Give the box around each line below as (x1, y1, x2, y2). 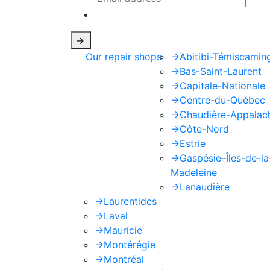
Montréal (104, 253, 144, 265)
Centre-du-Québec (180, 94, 265, 106)
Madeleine (171, 166, 217, 178)
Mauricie (104, 224, 142, 236)
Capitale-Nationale (180, 80, 265, 92)
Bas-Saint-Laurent (180, 65, 262, 77)
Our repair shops (86, 51, 162, 63)
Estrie (180, 137, 206, 149)
